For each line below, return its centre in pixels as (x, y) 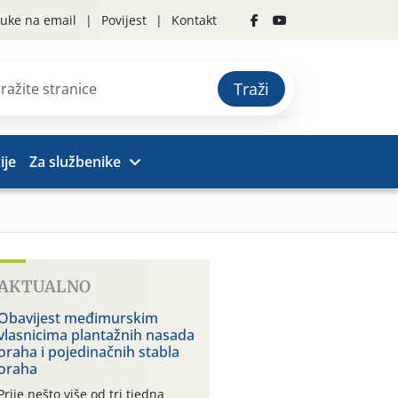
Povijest (124, 20)
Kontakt (194, 20)
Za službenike (76, 162)
